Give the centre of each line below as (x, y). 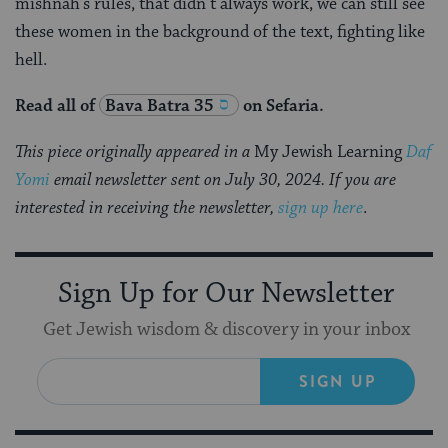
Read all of (55, 105)
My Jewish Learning (330, 151)
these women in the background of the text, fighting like (220, 31)
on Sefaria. (281, 105)
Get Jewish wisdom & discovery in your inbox (226, 329)
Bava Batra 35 (159, 105)
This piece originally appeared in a (134, 151)
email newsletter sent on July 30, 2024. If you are (223, 179)
